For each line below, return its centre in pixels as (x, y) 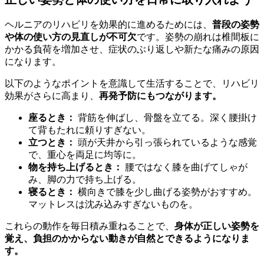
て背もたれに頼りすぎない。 (90, 130)
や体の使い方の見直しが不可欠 (71, 37)
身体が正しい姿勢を (217, 226)
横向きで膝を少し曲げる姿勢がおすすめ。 (166, 192)
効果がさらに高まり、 (52, 95)
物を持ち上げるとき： (75, 167)
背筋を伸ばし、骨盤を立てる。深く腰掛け (166, 117)
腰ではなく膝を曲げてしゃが (185, 167)
